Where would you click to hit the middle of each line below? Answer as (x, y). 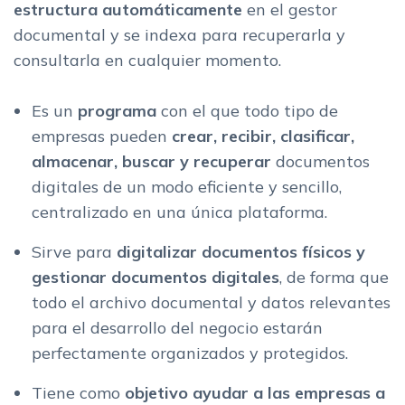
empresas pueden (102, 136)
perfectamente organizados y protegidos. (190, 353)
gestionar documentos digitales (155, 277)
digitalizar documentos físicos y (241, 251)
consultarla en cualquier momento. (147, 60)
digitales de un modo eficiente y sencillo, (187, 186)
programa (119, 110)
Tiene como (78, 392)
